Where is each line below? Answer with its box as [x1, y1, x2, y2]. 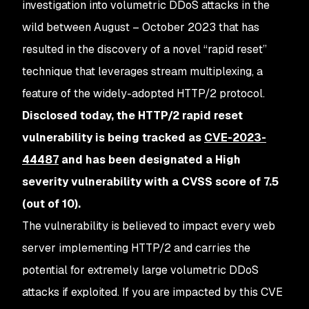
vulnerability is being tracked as [22, 130, 204, 145]
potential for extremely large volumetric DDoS [22, 263, 259, 277]
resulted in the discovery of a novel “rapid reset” [22, 42, 267, 57]
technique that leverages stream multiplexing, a [22, 64, 263, 79]
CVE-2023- [204, 130, 266, 145]
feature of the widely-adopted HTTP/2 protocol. [22, 86, 265, 101]
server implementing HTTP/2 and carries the [22, 241, 250, 255]
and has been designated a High [59, 152, 241, 167]
